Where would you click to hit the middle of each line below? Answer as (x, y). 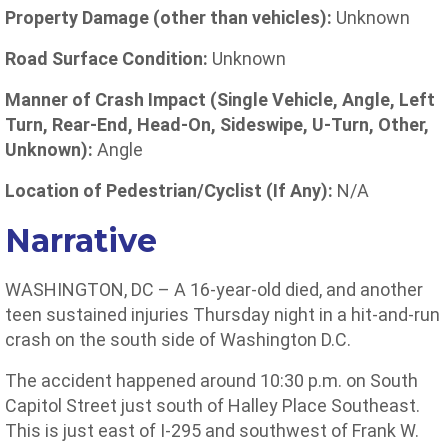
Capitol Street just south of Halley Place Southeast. (212, 405)
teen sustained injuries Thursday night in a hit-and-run (222, 314)
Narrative (81, 240)
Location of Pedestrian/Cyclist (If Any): (169, 190)
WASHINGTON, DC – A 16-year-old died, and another (214, 289)
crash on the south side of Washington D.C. (178, 339)
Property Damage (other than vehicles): (170, 17)
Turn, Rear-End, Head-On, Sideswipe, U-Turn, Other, (217, 124)
